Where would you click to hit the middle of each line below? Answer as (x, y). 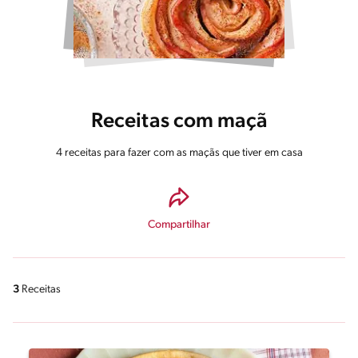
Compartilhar (179, 225)
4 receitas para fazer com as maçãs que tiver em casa (179, 153)
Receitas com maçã (179, 122)
